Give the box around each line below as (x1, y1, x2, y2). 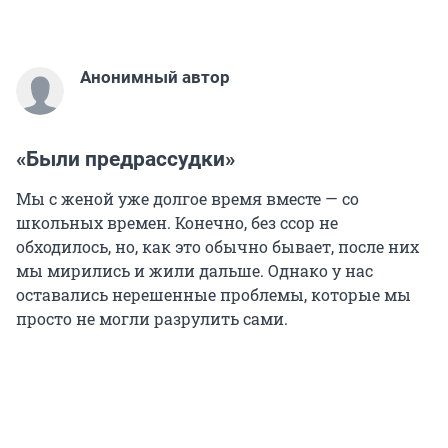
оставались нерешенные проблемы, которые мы (16, 284, 411, 306)
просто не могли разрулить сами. (16, 308, 288, 330)
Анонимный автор (80, 67, 230, 88)
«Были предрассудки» (16, 147, 235, 172)
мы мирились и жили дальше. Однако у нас (16, 260, 373, 282)
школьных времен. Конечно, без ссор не (16, 212, 338, 234)
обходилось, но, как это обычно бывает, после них (16, 236, 419, 258)
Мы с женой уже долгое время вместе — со (16, 188, 359, 210)
